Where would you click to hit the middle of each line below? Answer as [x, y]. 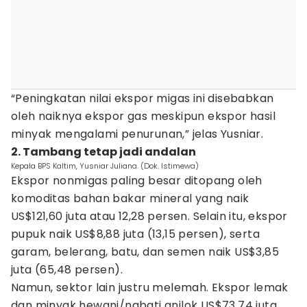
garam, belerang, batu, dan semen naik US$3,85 [145, 252]
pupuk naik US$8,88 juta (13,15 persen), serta [135, 234]
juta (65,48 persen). [67, 270]
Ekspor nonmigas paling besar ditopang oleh [137, 181]
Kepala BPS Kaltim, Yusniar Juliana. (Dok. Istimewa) [105, 166]
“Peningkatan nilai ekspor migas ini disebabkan [143, 98]
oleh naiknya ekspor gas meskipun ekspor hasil [143, 116]
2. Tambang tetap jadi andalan [103, 152]
